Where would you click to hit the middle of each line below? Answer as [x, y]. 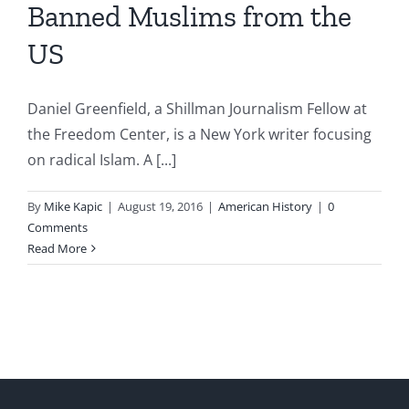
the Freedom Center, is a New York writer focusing [199, 135]
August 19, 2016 [160, 207]
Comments [58, 228]
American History [265, 207]
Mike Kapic [73, 207]
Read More [57, 249]
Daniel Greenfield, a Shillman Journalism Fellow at [197, 109]
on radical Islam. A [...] [102, 160]
